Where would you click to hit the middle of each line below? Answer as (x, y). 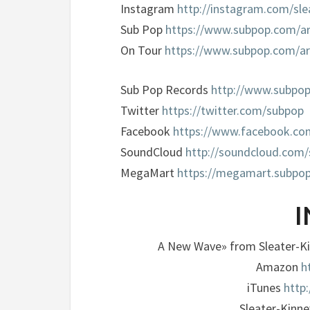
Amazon (279, 267)
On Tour (143, 50)
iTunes (265, 288)
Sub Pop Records (166, 90)
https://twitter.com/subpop (233, 110)
